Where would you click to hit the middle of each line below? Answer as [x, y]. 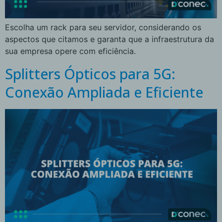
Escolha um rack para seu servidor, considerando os [103, 28]
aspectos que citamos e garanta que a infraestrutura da [110, 39]
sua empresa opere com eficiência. [70, 51]
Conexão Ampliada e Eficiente [104, 92]
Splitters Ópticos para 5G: [90, 73]
